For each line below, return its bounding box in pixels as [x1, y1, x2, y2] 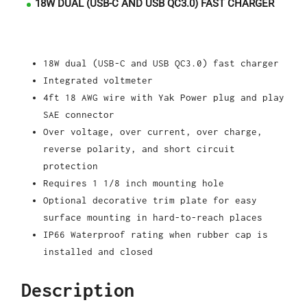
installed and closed [43, 246, 153, 258]
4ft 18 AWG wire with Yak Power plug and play [43, 92, 284, 103]
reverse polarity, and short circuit [43, 143, 235, 155]
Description [21, 279, 134, 302]
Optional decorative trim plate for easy [43, 195, 257, 206]
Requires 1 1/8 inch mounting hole [43, 177, 224, 189]
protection [43, 160, 98, 172]
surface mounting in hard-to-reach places [43, 212, 262, 223]
